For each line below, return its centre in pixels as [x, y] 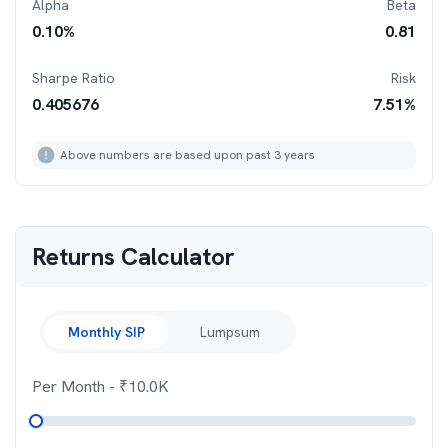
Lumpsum [230, 332]
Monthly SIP [106, 332]
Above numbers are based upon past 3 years [187, 155]
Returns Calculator [133, 256]
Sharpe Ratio [73, 78]
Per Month [70, 386]
